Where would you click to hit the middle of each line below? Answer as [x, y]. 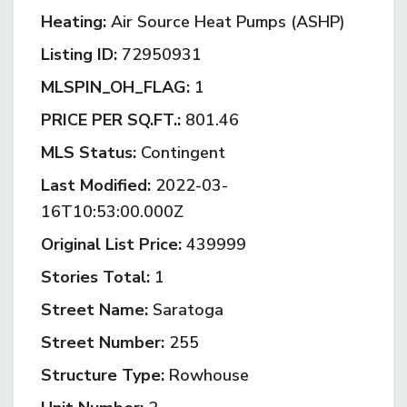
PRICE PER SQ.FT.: [111, 120]
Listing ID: [79, 55]
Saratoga [186, 310]
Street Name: [94, 310]
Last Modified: [96, 185]
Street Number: [103, 342]
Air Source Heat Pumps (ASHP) [226, 22]
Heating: [74, 22]
